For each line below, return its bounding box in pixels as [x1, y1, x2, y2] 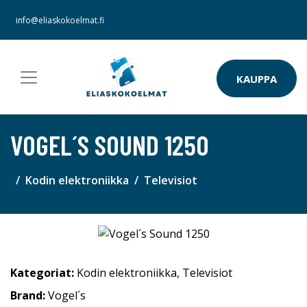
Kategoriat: [10, 265, 74, 281]
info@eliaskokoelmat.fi [16, 14, 104, 26]
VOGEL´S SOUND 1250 [10, 128, 209, 161]
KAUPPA [236, 71, 277, 86]
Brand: [10, 288, 48, 304]
